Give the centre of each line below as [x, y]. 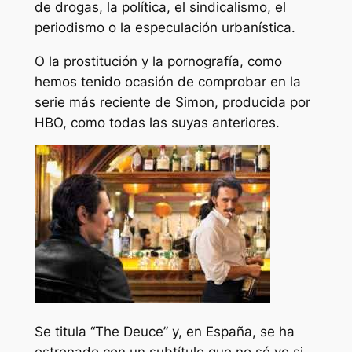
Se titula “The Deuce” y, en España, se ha [164, 332]
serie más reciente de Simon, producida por [172, 102]
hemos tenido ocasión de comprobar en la [167, 81]
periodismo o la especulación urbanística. [165, 27]
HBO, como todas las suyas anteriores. [157, 122]
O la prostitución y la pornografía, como [158, 61]
